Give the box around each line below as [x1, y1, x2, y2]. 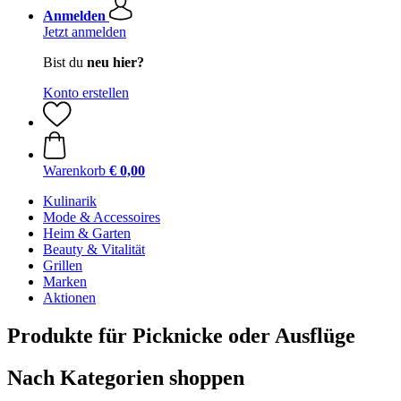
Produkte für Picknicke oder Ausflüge [7, 323, 355, 347]
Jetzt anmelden [43, 24, 126, 39]
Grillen [43, 258, 82, 273]
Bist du [43, 55, 87, 70]
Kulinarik [43, 193, 97, 209]
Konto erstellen [43, 85, 129, 100]
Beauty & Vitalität [43, 242, 145, 257]
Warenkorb [43, 163, 106, 178]
